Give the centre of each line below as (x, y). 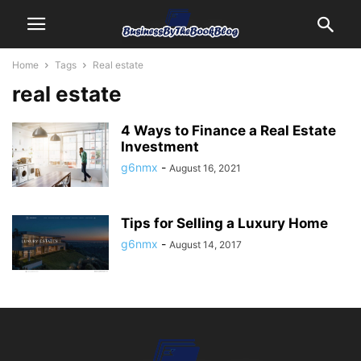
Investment (160, 147)
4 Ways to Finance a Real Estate (228, 131)
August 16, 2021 (205, 168)
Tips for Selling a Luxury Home (224, 223)
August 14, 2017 (205, 245)
